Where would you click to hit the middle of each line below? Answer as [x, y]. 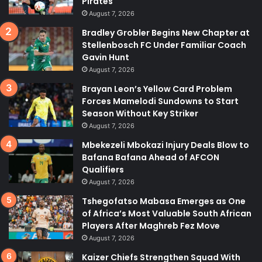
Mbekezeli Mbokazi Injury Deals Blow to [166, 145]
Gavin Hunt [106, 57]
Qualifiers [103, 170]
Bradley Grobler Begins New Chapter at [166, 33]
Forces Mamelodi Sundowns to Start [160, 101]
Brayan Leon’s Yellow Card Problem [157, 89]
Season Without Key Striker [140, 113]
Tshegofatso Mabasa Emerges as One [164, 201]
